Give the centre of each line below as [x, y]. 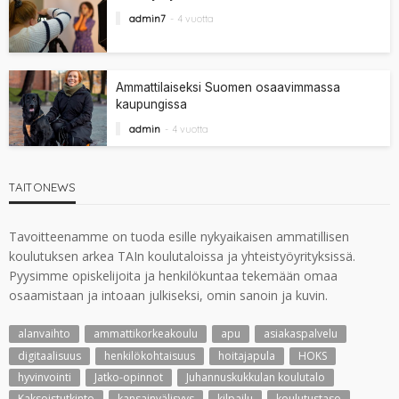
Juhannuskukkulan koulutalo [256, 377]
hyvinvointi [45, 377]
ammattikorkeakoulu [146, 334]
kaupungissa [151, 104]
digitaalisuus [49, 355]
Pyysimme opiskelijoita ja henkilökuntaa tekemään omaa [173, 276]
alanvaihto [44, 334]
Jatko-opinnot [129, 377]
